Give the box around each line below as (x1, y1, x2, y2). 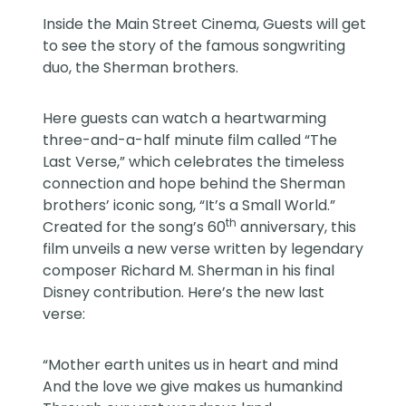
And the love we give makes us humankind (43, 376, 343, 398)
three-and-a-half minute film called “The (43, 130, 338, 151)
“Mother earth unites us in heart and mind (43, 354, 339, 376)
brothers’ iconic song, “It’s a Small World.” (43, 195, 336, 217)
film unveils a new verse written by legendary (43, 238, 364, 260)
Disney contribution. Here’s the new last (43, 282, 325, 304)
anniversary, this (237, 217, 357, 238)
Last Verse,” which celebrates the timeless (43, 151, 345, 173)
